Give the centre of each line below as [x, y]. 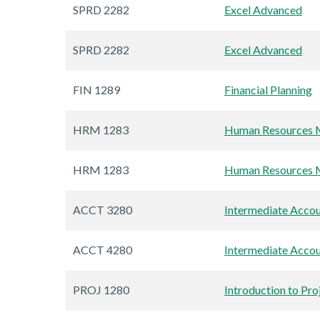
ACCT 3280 [102, 210]
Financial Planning [268, 90]
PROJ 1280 [101, 290]
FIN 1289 [96, 90]
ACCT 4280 [102, 250]
